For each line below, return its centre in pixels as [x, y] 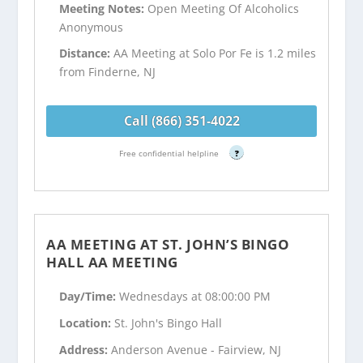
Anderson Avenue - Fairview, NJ [196, 349]
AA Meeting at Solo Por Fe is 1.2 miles [215, 53]
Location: [87, 323]
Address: [85, 349]
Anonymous [92, 27]
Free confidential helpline [170, 153]
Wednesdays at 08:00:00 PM [195, 297]
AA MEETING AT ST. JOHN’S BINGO [168, 244]
